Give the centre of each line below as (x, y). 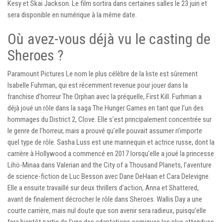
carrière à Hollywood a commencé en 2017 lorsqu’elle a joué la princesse (111, 153)
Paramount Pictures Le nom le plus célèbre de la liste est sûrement (103, 74)
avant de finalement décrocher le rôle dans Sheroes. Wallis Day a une (105, 199)
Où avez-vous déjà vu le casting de (109, 39)
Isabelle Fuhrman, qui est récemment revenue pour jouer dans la (98, 85)
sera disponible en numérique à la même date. (72, 15)
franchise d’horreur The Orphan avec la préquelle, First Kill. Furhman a (105, 96)
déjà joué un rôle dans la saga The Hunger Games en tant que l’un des (106, 108)
